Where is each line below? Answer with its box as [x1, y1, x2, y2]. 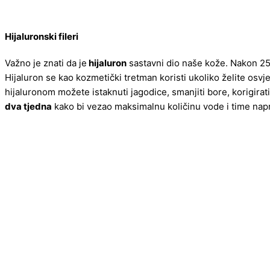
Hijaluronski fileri [5, 30, 78, 42]
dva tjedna [5, 100, 52, 112]
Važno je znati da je [5, 57, 87, 69]
